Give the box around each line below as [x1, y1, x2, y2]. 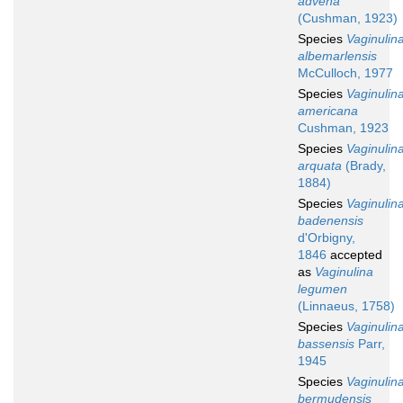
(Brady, [342, 158, 386, 174]
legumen [298, 282, 347, 297]
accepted [327, 247, 382, 263]
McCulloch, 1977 [298, 66, 393, 81]
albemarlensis [298, 49, 377, 64]
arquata [298, 158, 342, 174]
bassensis [298, 336, 354, 352]
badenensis [298, 213, 363, 228]
